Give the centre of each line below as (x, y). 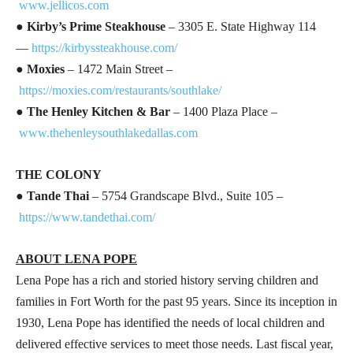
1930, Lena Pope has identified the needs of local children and (170, 322)
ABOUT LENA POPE (76, 258)
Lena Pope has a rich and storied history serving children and (167, 280)
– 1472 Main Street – (119, 69)
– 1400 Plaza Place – (224, 111)
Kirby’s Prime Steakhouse (96, 26)
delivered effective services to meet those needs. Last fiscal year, (175, 344)
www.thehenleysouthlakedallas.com (108, 132)
